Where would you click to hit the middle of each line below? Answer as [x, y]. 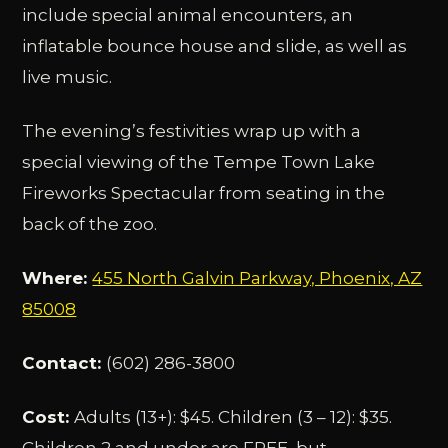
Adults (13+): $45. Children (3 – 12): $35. [233, 416]
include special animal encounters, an [188, 15]
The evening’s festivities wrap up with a [192, 131]
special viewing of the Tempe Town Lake [199, 162]
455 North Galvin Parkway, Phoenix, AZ [257, 277]
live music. [67, 77]
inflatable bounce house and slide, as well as [215, 46]
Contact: [64, 362]
